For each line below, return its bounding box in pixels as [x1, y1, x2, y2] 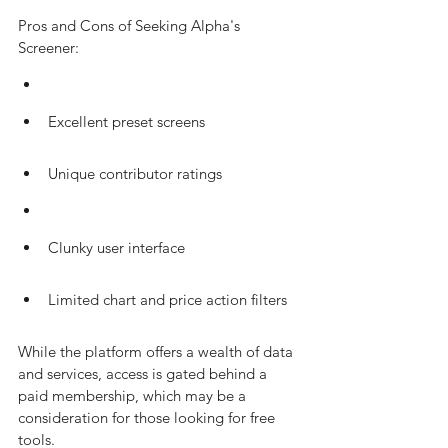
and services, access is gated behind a [18, 364, 271, 383]
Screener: [18, 38, 79, 57]
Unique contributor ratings [48, 164, 222, 183]
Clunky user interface [48, 238, 185, 257]
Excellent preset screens [48, 112, 205, 131]
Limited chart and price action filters [48, 290, 287, 309]
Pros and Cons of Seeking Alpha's [18, 16, 244, 35]
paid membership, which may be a [18, 386, 250, 405]
